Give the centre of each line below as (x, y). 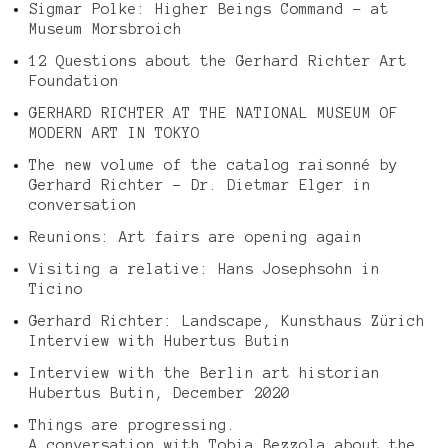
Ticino (55, 288)
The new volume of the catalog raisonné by (213, 164)
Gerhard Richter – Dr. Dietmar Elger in (199, 184)
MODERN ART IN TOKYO (114, 132)
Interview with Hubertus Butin (159, 340)
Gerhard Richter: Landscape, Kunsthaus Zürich (226, 320)
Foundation (73, 80)
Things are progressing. (132, 424)
